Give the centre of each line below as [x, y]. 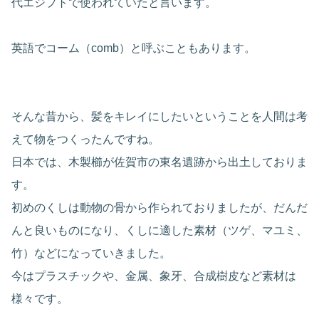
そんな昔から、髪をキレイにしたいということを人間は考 [159, 117]
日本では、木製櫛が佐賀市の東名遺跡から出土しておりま [159, 162]
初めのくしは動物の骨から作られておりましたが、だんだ [159, 208]
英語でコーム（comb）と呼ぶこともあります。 [134, 48]
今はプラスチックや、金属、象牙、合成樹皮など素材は [154, 276]
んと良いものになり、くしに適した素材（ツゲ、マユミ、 [159, 231]
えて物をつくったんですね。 [85, 140]
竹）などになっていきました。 [91, 253]
